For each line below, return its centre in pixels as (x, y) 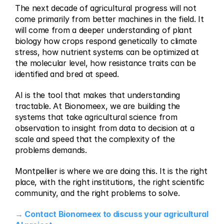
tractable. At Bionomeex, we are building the (97, 106)
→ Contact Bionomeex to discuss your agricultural (112, 214)
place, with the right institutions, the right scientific (110, 182)
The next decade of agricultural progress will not (106, 8)
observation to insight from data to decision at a (105, 128)
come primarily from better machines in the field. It (109, 19)
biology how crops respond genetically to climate (106, 41)
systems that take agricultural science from (96, 117)
